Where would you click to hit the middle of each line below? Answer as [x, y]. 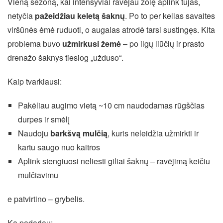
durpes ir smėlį [44, 119]
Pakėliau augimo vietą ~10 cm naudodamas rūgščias [111, 105]
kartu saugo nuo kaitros [59, 147]
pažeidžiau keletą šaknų [80, 16]
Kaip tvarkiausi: [35, 81]
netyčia [21, 16]
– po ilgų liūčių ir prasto [163, 44]
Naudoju [34, 133]
